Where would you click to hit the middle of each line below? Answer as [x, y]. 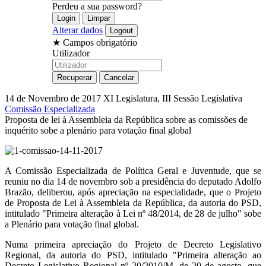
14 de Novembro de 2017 [54, 98]
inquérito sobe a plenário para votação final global [98, 130]
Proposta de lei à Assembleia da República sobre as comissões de [126, 119]
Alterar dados [77, 30]
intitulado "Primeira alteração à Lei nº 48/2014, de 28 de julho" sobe [133, 213]
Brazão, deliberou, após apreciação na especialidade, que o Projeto [133, 192]
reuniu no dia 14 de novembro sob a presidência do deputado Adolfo [133, 181]
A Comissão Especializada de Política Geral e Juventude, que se [133, 170]
